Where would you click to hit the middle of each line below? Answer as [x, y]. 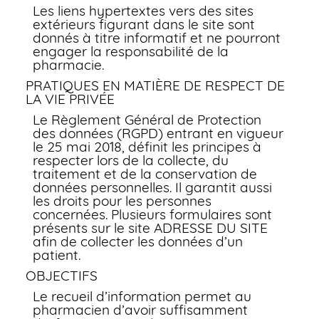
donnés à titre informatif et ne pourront [156, 38]
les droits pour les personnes [122, 201]
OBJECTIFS [61, 276]
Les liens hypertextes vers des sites [143, 11]
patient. [56, 255]
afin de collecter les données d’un [137, 241]
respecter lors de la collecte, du [130, 160]
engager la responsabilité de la [130, 51]
